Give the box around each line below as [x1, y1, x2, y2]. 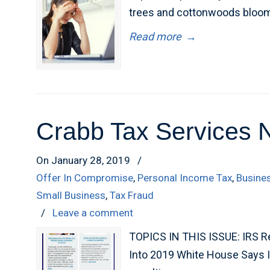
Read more [129, 30, 182, 43]
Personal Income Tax [137, 172, 233, 184]
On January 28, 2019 [36, 154, 133, 166]
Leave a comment [52, 207, 134, 219]
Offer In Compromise [36, 172, 134, 184]
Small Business [36, 189, 106, 201]
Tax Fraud [110, 189, 154, 201]
